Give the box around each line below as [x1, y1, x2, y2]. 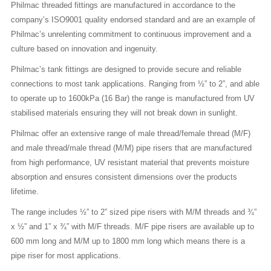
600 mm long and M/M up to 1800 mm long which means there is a [11, 237, 245, 246]
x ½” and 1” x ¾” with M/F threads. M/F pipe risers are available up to [11, 222, 254, 231]
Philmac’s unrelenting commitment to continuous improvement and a [11, 30, 251, 39]
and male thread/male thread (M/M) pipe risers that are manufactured [11, 143, 252, 152]
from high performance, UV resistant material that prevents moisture [11, 158, 249, 167]
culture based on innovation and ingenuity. [11, 44, 158, 53]
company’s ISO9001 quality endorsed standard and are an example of [11, 15, 255, 24]
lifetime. [11, 187, 39, 196]
